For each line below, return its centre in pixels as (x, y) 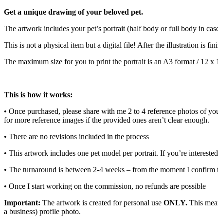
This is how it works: (38, 94)
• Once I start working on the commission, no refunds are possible (105, 186)
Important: (23, 202)
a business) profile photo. (42, 211)
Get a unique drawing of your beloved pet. (73, 12)
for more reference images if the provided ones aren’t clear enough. (107, 120)
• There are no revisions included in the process (76, 136)
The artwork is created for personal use (103, 202)
